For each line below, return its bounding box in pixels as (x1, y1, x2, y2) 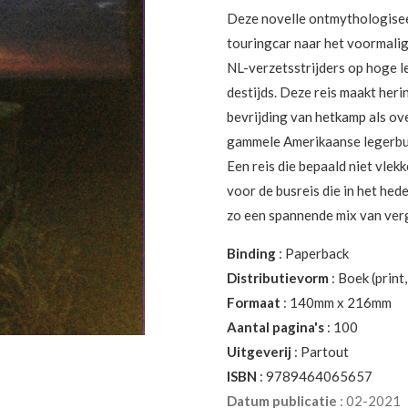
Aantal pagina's (227, 318, 324, 335)
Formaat (227, 293, 280, 311)
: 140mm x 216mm (280, 293, 392, 311)
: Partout (291, 342, 349, 360)
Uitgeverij (227, 342, 291, 360)
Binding (227, 244, 276, 261)
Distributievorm (227, 269, 329, 286)
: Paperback (276, 244, 349, 261)
